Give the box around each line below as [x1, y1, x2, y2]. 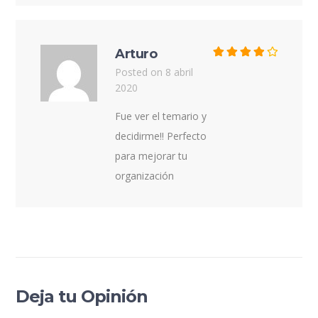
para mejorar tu [115, 148, 188, 163]
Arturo [115, 45, 158, 62]
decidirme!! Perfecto [115, 128, 207, 143]
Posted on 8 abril [115, 65, 194, 79]
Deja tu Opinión [16, 285, 148, 307]
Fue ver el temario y [115, 109, 207, 123]
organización [115, 168, 175, 182]
